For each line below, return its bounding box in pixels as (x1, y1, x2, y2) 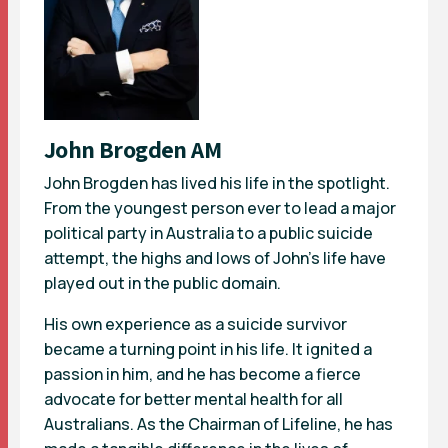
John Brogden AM (44, 132, 221, 165)
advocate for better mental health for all (44, 387, 343, 410)
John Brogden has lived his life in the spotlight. (44, 171, 390, 194)
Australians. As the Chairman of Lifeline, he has (44, 412, 393, 435)
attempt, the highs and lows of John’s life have (44, 246, 386, 269)
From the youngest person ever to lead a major (44, 196, 396, 219)
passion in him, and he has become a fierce (44, 362, 361, 385)
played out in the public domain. (44, 271, 281, 294)
